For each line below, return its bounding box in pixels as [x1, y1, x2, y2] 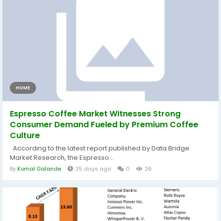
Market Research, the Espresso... [10, 153, 113, 163]
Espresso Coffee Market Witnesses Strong [10, 108, 181, 120]
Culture [10, 130, 40, 142]
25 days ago [75, 165, 111, 173]
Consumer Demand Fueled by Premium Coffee [10, 119, 198, 131]
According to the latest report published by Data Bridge [10, 144, 189, 153]
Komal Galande [17, 165, 61, 173]
